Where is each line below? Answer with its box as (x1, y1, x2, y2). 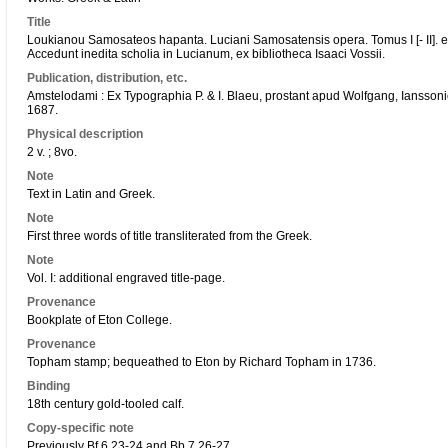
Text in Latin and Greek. (27, 187, 155, 201)
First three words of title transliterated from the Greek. (27, 229, 312, 243)
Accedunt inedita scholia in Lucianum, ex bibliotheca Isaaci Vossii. (27, 47, 385, 61)
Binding (27, 379, 70, 393)
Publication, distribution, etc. (27, 71, 187, 85)
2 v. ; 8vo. (27, 145, 77, 159)
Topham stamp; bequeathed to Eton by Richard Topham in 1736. (27, 355, 376, 369)
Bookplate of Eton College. (27, 313, 172, 327)
